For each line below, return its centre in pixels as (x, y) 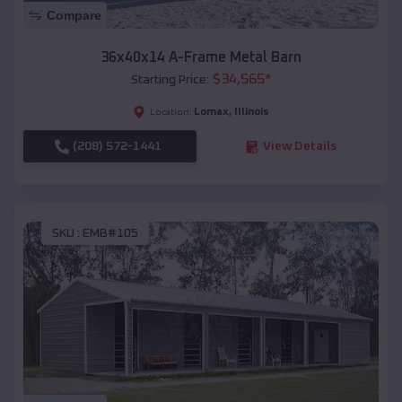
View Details (299, 147)
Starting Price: (170, 80)
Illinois (252, 113)
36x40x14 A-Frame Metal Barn (201, 58)
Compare (74, 16)
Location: (171, 113)
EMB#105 (110, 233)
